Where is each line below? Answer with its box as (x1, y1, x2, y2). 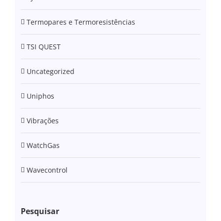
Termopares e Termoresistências (26, 17, 135, 27)
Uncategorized (26, 66, 74, 76)
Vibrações (26, 115, 59, 125)
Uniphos (26, 91, 54, 101)
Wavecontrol (26, 165, 68, 175)
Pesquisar (20, 205, 59, 217)
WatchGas (26, 140, 60, 150)
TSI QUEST (26, 41, 61, 51)
